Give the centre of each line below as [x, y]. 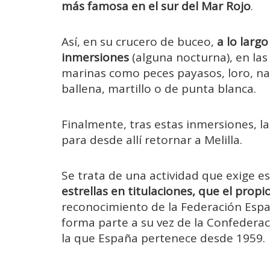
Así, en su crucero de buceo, [139, 41]
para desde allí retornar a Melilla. [152, 140]
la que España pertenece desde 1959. [163, 238]
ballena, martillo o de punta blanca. [159, 88]
